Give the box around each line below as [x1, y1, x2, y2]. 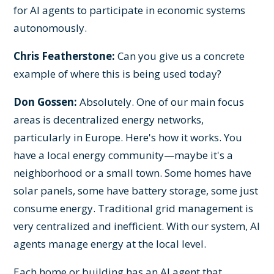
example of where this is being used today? [13, 66, 222, 81]
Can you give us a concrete [115, 48, 245, 63]
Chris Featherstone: [13, 48, 116, 63]
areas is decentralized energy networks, [13, 112, 204, 127]
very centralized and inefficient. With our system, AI [13, 218, 261, 233]
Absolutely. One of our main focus [77, 94, 245, 109]
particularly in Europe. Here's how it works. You [13, 130, 243, 144]
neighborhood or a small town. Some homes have [13, 165, 252, 180]
